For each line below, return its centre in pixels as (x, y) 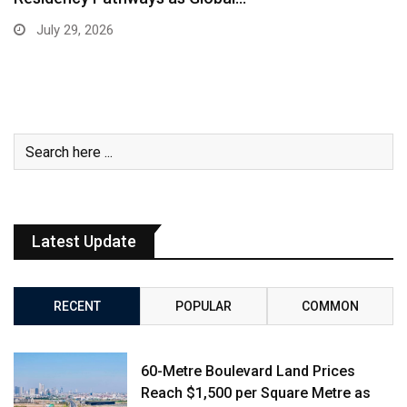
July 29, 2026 (73, 30)
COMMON (330, 307)
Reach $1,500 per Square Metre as (256, 393)
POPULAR (203, 307)
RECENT (77, 307)
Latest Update (84, 242)
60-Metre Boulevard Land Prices (248, 372)
